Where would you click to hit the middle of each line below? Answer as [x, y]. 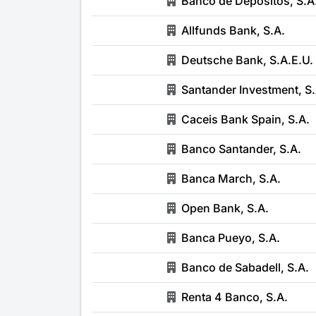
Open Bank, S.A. [225, 208]
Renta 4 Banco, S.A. [235, 297]
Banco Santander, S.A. [241, 149]
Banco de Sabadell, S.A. [245, 267]
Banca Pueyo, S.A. [231, 238]
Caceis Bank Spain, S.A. [245, 119]
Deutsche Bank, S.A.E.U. [247, 60]
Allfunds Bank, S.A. [233, 30]
